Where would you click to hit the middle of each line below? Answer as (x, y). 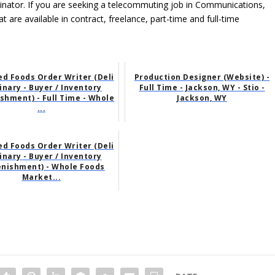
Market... (41, 177)
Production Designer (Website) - (202, 77)
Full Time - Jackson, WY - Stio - (202, 88)
